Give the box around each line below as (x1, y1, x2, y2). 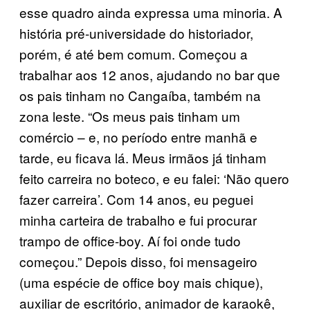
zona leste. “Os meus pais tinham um (19, 106, 240, 125)
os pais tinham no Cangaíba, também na (19, 85, 261, 104)
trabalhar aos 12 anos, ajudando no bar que (19, 64, 280, 84)
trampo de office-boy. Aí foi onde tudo (19, 230, 241, 250)
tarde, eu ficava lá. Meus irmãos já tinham (19, 147, 266, 167)
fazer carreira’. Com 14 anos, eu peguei (19, 189, 253, 208)
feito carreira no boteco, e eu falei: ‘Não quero (19, 168, 289, 188)
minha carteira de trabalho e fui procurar (19, 210, 257, 229)
